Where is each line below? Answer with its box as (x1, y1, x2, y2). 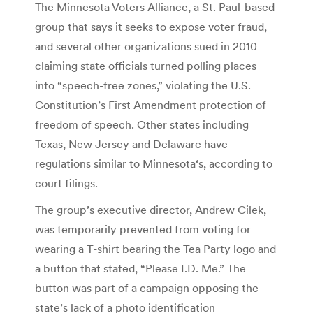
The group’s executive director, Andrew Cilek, (35, 202, 266, 217)
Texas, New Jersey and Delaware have (35, 136, 228, 151)
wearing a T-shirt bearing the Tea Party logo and (35, 241, 276, 256)
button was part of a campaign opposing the (35, 280, 259, 295)
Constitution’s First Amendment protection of (35, 97, 266, 112)
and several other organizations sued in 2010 (35, 38, 257, 53)
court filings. (35, 175, 98, 190)
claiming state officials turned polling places (35, 58, 256, 73)
